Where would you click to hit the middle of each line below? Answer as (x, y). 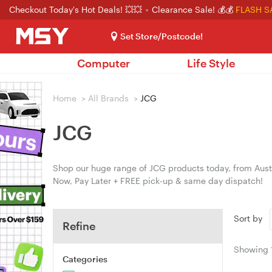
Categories (85, 259)
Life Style (211, 63)
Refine (79, 226)
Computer (104, 63)
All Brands (108, 98)
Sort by (250, 219)
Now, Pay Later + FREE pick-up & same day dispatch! (158, 181)
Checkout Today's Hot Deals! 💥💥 (77, 9)
